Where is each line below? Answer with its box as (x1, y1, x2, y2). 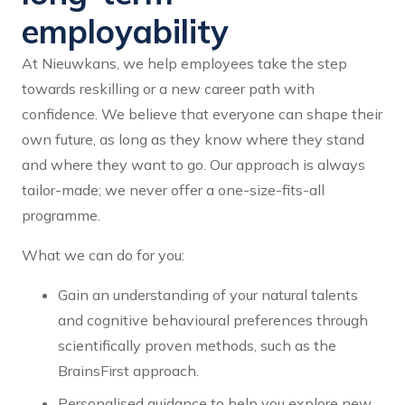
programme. (22, 206, 100, 225)
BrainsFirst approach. (58, 362, 199, 381)
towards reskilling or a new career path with (22, 80, 315, 99)
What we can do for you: (22, 246, 184, 265)
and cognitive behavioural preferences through (58, 311, 368, 330)
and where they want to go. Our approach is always (22, 155, 365, 174)
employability (22, 11, 229, 52)
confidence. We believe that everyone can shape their (22, 105, 382, 124)
